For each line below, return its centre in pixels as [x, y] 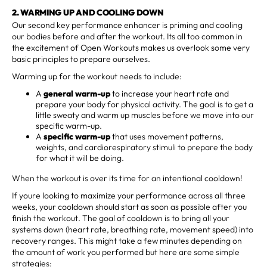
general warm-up [77, 93]
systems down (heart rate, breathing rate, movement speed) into [133, 229]
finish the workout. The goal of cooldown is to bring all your [121, 218]
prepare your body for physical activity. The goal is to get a [145, 104]
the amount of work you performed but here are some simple [126, 252]
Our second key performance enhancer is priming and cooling [127, 25]
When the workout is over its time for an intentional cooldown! [127, 178]
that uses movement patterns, [167, 136]
